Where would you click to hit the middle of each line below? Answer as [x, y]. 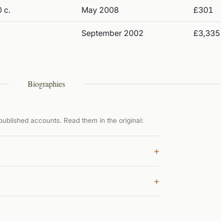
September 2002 [112, 33]
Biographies [46, 84]
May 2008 [100, 10]
